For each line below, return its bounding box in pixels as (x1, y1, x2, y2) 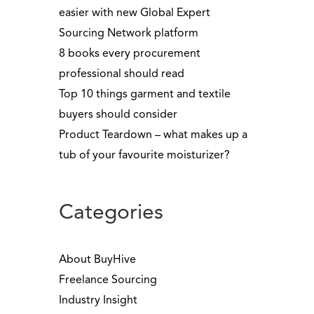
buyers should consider (58, 109, 177, 121)
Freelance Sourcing (58, 274, 157, 286)
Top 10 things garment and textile (58, 89, 231, 100)
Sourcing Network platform (58, 28, 198, 39)
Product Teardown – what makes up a (58, 130, 247, 141)
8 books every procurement (58, 48, 200, 60)
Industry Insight (58, 294, 137, 306)
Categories (58, 202, 163, 224)
